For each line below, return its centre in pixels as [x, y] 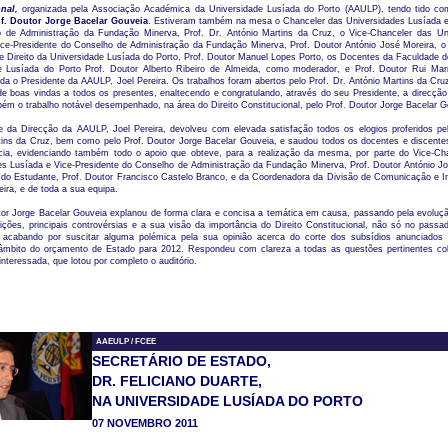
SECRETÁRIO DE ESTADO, [181, 361]
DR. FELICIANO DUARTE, [176, 381]
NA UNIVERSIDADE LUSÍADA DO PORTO [227, 401]
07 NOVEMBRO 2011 [144, 423]
